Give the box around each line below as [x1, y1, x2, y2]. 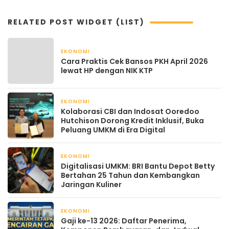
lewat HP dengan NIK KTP [61, 65, 153, 76]
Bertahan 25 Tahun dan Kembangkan [61, 170, 200, 181]
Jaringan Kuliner [61, 179, 122, 190]
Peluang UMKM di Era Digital [61, 125, 165, 135]
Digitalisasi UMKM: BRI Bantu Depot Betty [61, 161, 215, 172]
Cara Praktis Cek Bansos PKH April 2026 [61, 56, 208, 67]
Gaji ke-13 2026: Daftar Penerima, [61, 216, 187, 226]
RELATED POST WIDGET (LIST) [8, 17, 145, 28]
